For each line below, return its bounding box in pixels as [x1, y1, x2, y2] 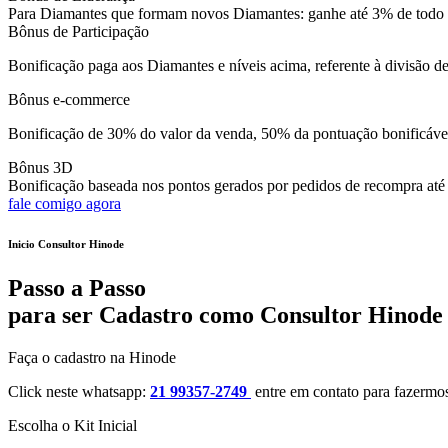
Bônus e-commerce [8, 91, 130, 109]
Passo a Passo [8, 275, 146, 302]
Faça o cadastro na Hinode [8, 349, 176, 367]
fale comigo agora [8, 195, 121, 213]
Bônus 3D [8, 159, 73, 177]
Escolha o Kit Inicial [8, 417, 137, 435]
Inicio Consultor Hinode [8, 238, 124, 251]
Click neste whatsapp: [8, 383, 150, 401]
